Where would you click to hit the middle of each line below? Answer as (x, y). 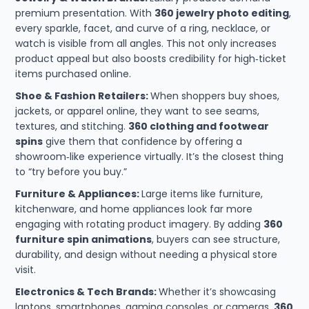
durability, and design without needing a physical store (147, 254)
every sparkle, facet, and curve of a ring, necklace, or (143, 28)
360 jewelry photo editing (222, 13)
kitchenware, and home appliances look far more (134, 209)
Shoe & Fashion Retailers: (83, 96)
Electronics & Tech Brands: (87, 291)
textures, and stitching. (72, 126)
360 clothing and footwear (199, 126)
